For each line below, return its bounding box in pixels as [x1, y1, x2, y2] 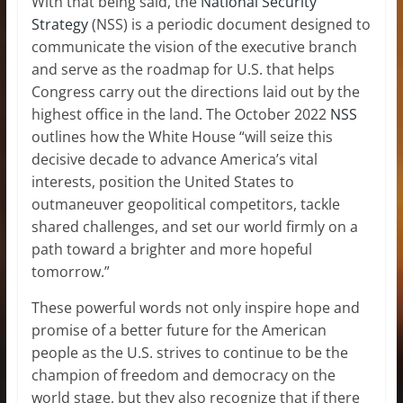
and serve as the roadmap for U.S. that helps [31, 58, 335, 79]
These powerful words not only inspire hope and [31, 297, 360, 318]
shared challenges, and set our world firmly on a [31, 216, 358, 237]
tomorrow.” [31, 261, 110, 282]
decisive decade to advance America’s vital [31, 148, 318, 169]
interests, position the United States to [31, 171, 294, 192]
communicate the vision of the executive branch [31, 36, 357, 57]
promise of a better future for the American [31, 319, 327, 340]
